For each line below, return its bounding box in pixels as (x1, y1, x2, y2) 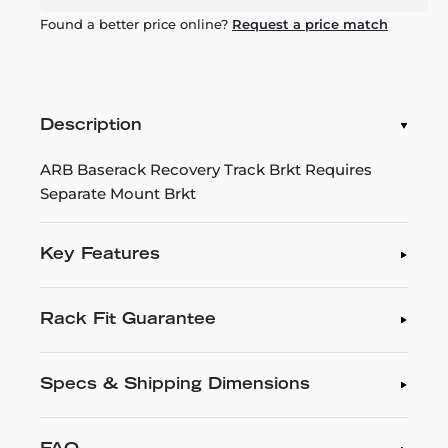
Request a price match (232, 15, 388, 32)
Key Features (40, 246, 160, 263)
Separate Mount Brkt (40, 183, 196, 203)
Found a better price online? (40, 15, 232, 32)
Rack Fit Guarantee (40, 311, 216, 328)
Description (40, 117, 142, 134)
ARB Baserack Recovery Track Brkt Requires (40, 159, 372, 179)
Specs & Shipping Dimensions (40, 376, 310, 393)
